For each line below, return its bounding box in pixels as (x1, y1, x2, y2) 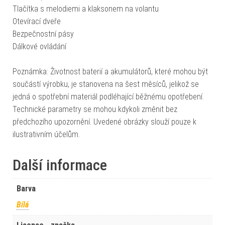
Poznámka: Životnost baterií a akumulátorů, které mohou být (13, 67, 208, 77)
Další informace (13, 156, 107, 174)
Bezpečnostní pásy (13, 29, 74, 39)
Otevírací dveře (13, 17, 61, 27)
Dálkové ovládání (13, 42, 66, 52)
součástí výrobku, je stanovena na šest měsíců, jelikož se (13, 79, 199, 89)
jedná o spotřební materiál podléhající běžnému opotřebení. (13, 92, 204, 102)
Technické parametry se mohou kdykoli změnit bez (13, 104, 177, 115)
